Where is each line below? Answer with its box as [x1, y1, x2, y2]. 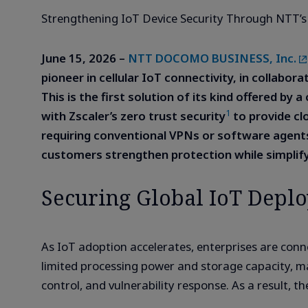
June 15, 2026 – [41, 49, 128, 66]
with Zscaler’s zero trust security [41, 107, 225, 124]
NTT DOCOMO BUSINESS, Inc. [128, 49, 296, 66]
